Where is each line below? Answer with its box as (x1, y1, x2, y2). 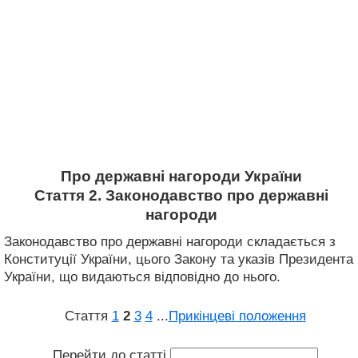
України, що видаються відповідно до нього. (4, 268, 280, 284)
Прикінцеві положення (168, 308, 306, 324)
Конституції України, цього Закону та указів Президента (4, 251, 353, 267)
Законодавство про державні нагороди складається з (4, 233, 336, 249)
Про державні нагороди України (60, 168, 302, 185)
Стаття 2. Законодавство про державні (34, 187, 328, 204)
